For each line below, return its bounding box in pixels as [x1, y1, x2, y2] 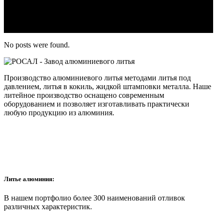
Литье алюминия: [4, 175, 54, 183]
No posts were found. [4, 41, 70, 49]
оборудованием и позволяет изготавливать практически [4, 100, 189, 108]
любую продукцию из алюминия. [4, 108, 114, 117]
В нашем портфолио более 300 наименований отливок [4, 194, 185, 202]
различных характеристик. [4, 202, 92, 211]
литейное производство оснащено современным [4, 91, 164, 99]
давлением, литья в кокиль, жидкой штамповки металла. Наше [4, 82, 211, 91]
